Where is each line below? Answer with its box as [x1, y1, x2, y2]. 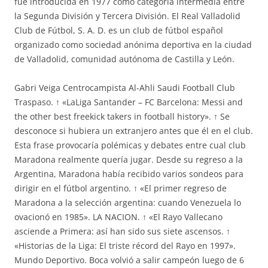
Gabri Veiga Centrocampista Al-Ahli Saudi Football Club [14, 82, 235, 93]
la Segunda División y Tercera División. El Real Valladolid [14, 10, 240, 22]
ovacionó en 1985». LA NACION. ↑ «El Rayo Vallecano [14, 211, 223, 223]
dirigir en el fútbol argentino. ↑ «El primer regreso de [14, 182, 227, 194]
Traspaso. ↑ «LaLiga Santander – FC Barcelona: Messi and [14, 96, 243, 108]
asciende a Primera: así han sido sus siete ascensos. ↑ [14, 226, 230, 237]
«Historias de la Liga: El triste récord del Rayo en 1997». [14, 240, 236, 251]
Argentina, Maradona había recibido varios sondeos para [14, 168, 243, 179]
